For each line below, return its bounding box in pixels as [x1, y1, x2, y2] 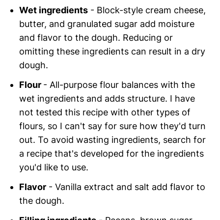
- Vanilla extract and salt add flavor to [46, 181, 206, 192]
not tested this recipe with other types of [19, 107, 191, 117]
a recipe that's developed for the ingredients [19, 148, 204, 159]
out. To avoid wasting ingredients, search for [19, 134, 206, 145]
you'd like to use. [19, 162, 89, 172]
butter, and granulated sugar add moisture [19, 18, 195, 29]
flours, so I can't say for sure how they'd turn [19, 120, 206, 131]
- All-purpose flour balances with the [43, 79, 195, 90]
